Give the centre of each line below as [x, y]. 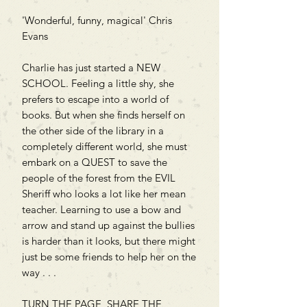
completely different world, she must [105, 146]
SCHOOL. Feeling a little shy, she [98, 83]
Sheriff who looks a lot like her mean [104, 193]
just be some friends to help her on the [109, 256]
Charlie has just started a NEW [91, 67]
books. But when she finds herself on [103, 114]
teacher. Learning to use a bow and [101, 209]
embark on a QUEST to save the [95, 162]
